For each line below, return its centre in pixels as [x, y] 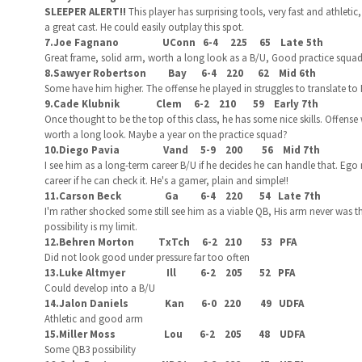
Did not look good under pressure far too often [147, 257]
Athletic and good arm [93, 319]
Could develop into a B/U [99, 288]
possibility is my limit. [90, 227]
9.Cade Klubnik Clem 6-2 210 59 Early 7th [181, 104]
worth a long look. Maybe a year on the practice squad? [166, 135]
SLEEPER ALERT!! [86, 12]
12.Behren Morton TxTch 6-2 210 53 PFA [170, 242]
